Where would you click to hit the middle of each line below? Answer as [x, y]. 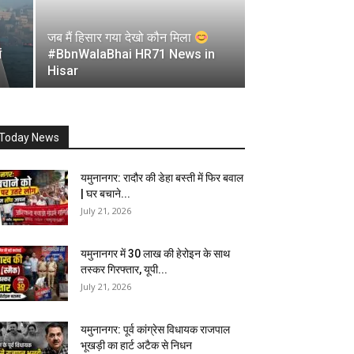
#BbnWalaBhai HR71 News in [131, 54]
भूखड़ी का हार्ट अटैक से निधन [136, 345]
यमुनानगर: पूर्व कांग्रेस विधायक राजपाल [155, 330]
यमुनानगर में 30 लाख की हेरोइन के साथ [155, 254]
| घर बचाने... [105, 194]
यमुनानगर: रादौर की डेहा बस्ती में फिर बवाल [162, 178]
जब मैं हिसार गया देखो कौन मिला [121, 38]
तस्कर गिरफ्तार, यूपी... [124, 269]
